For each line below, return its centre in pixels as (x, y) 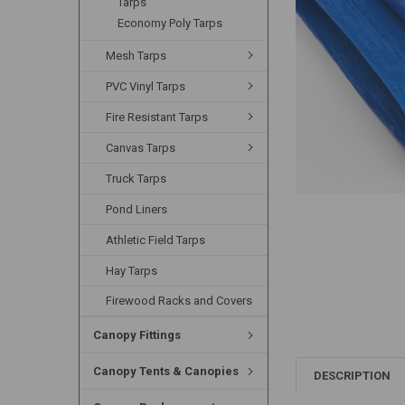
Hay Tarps (132, 270)
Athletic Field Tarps (156, 240)
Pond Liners (137, 209)
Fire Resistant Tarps (157, 117)
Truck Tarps (137, 178)
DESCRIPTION (353, 375)
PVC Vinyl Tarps (146, 86)
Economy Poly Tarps (170, 23)
